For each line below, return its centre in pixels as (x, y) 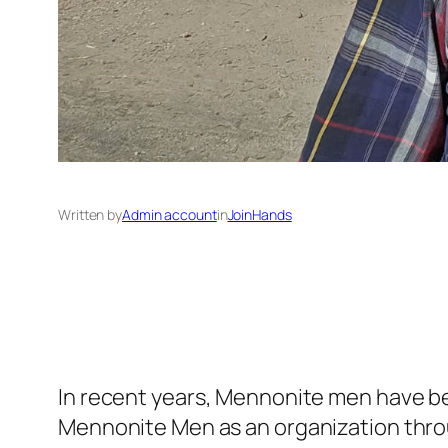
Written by (90, 215)
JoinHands (259, 215)
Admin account (169, 215)
